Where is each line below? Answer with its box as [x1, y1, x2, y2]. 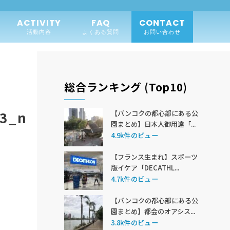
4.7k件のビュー [111, 174, 158, 184]
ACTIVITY [16, 17, 62, 29]
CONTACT [139, 17, 186, 29]
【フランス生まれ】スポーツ [111, 151, 198, 162]
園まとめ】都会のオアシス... [111, 206, 196, 216]
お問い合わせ [143, 28, 181, 36]
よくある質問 [82, 28, 120, 36]
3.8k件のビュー [111, 218, 158, 228]
